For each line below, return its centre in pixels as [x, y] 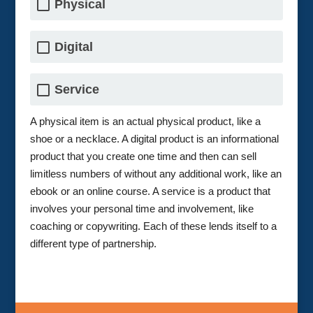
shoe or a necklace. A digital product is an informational [154, 138]
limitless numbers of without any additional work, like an [155, 173]
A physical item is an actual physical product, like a [145, 121]
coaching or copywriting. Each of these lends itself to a [153, 226]
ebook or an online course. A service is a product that [150, 191]
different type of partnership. [93, 243]
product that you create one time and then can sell [143, 156]
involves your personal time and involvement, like [141, 208]
